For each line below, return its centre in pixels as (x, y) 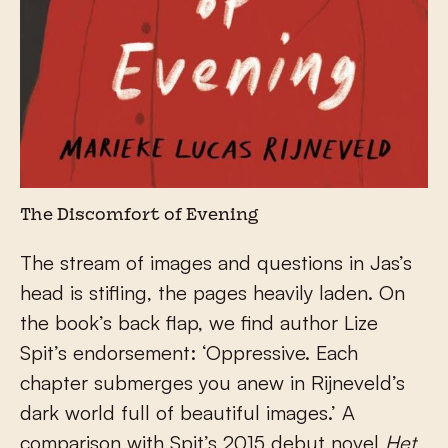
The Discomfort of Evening (139, 215)
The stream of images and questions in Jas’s (216, 262)
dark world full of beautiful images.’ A (187, 412)
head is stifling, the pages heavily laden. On (212, 292)
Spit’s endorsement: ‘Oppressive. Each (189, 352)
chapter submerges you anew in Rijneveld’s (212, 382)
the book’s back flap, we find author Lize (199, 322)
